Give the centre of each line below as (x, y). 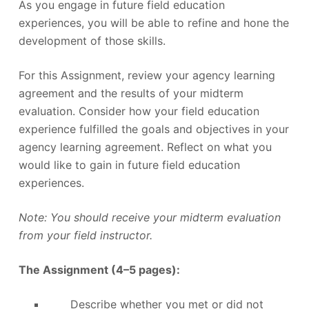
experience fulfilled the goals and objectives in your (153, 129)
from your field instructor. (85, 235)
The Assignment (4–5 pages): (99, 269)
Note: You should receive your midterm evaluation (149, 217)
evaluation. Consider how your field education (139, 111)
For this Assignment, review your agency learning (147, 75)
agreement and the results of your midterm (131, 93)
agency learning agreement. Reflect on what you (145, 147)
